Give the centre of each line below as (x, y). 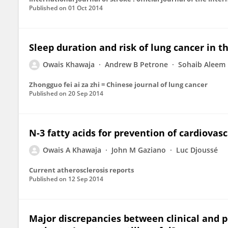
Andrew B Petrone (136, 64)
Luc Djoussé (197, 150)
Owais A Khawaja (72, 150)
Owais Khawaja (69, 64)
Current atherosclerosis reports (81, 170)
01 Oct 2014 (85, 8)
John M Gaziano (139, 150)
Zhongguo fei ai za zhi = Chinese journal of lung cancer (118, 84)
